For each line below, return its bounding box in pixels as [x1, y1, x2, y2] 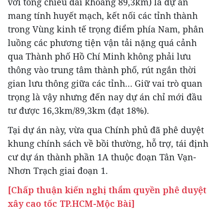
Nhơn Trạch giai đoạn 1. [8, 165, 108, 176]
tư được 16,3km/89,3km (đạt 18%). [8, 105, 149, 116]
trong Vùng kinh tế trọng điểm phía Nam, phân [8, 23, 204, 35]
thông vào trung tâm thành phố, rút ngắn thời [8, 64, 196, 76]
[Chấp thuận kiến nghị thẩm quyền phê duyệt [8, 184, 206, 196]
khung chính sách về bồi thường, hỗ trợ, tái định [8, 138, 208, 149]
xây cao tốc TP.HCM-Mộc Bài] [8, 198, 135, 209]
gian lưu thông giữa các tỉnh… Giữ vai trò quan [8, 77, 202, 89]
